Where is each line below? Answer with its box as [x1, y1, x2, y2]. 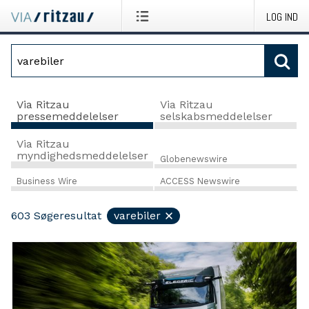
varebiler [114, 209, 161, 223]
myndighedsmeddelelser [17, 148, 148, 162]
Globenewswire [159, 153, 228, 164]
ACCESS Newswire [159, 176, 240, 187]
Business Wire [17, 176, 77, 187]
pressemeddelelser [17, 109, 119, 123]
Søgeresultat [34, 209, 101, 223]
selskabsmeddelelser [159, 109, 272, 123]
